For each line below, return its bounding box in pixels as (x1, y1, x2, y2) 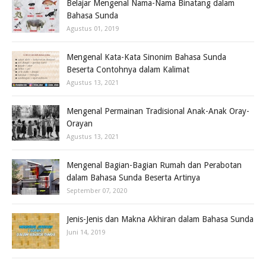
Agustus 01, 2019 (66, 25, 119, 33)
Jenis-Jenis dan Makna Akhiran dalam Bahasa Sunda (66, 214, 254, 224)
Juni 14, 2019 (66, 229, 105, 236)
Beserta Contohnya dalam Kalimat (66, 65, 189, 74)
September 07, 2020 (66, 187, 127, 195)
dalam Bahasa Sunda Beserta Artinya (66, 173, 200, 182)
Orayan (66, 119, 93, 128)
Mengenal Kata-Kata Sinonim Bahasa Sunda (66, 52, 226, 62)
